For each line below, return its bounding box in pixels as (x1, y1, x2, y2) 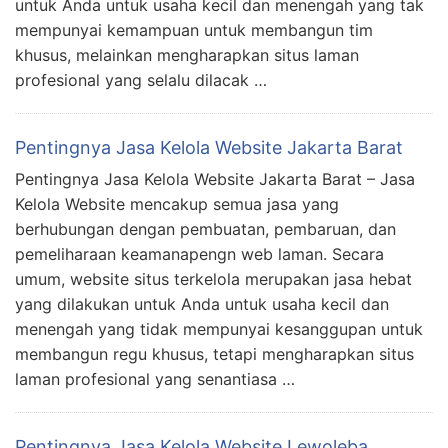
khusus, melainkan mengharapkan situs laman (15, 45, 359, 66)
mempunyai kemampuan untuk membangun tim (15, 20, 373, 41)
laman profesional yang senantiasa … (15, 369, 295, 390)
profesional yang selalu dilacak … (15, 70, 267, 91)
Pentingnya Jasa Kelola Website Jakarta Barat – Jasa (15, 169, 415, 190)
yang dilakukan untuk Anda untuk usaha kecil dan (15, 294, 389, 315)
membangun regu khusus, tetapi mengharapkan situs (15, 344, 414, 365)
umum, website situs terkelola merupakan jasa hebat (15, 269, 412, 290)
